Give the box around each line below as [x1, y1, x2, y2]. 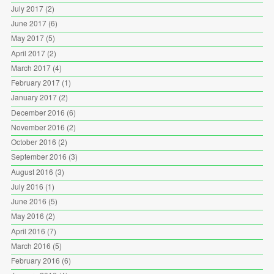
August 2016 [10, 166, 53, 177]
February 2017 [10, 77, 60, 88]
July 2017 [10, 2, 43, 13]
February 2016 [10, 255, 60, 266]
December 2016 [10, 106, 65, 117]
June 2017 [10, 18, 46, 29]
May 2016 [10, 210, 44, 221]
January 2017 [10, 92, 57, 103]
